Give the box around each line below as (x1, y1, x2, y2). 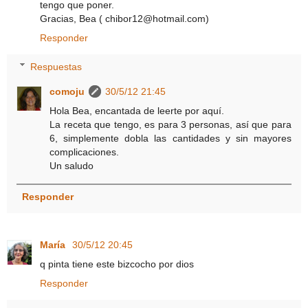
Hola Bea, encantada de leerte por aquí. (49, 104, 225, 116)
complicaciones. (49, 146, 120, 157)
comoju (49, 85, 85, 97)
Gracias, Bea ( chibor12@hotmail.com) (40, 12, 209, 24)
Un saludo (49, 159, 94, 171)
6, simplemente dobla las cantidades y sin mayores (49, 132, 291, 144)
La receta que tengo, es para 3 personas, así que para (49, 118, 291, 130)
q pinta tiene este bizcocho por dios (40, 258, 194, 269)
